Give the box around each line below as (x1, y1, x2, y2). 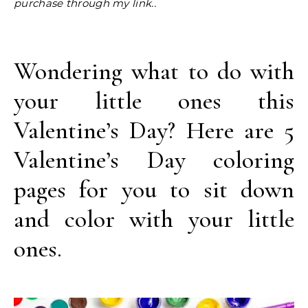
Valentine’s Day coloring (14, 145, 294, 175)
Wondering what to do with (14, 56, 294, 86)
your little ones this (14, 86, 294, 115)
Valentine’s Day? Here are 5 (14, 115, 294, 145)
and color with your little (14, 204, 294, 234)
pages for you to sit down (14, 175, 294, 204)
